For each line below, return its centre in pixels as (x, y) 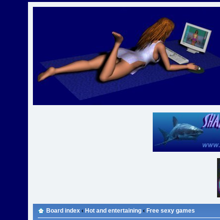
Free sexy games (171, 211)
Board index (63, 211)
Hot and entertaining (113, 211)
